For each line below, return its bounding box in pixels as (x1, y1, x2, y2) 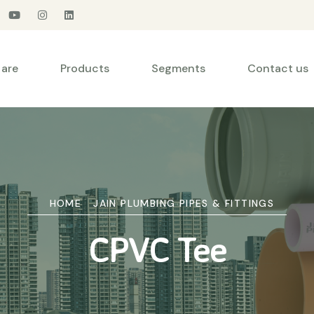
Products (60, 61, 109, 76)
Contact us (247, 61, 308, 76)
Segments (151, 61, 205, 76)
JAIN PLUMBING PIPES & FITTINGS (93, 197, 275, 210)
